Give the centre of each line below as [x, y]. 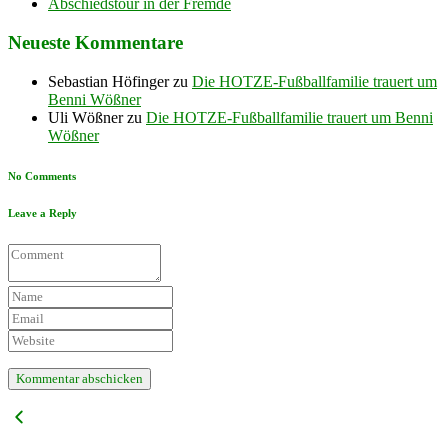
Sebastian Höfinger [108, 81]
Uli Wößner [85, 117]
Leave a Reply [42, 212]
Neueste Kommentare [95, 43]
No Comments [42, 175]
